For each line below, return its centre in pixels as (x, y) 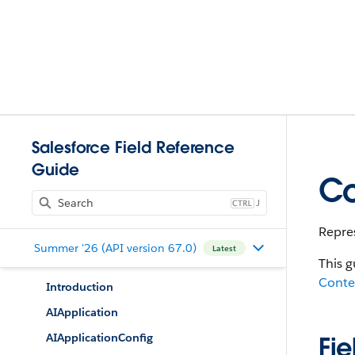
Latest (224, 248)
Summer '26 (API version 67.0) (115, 248)
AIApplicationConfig (99, 338)
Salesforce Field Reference (133, 147)
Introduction (80, 287)
